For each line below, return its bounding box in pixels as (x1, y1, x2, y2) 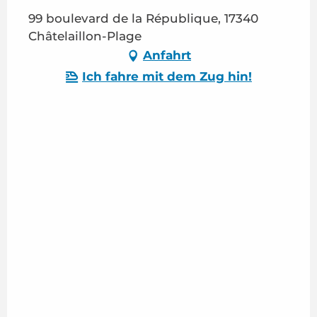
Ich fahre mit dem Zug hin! (82, 69, 252, 84)
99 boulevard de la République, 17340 (28, 11, 258, 25)
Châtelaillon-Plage (28, 28, 142, 43)
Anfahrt (143, 48, 191, 63)
